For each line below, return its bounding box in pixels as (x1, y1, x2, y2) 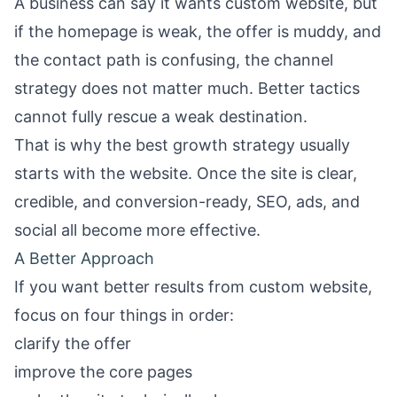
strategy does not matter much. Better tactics (14, 79, 360, 97)
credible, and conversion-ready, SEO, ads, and (14, 192, 360, 211)
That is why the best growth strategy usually (14, 136, 350, 154)
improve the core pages (14, 362, 192, 381)
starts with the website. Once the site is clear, (14, 164, 357, 183)
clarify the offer (14, 334, 131, 353)
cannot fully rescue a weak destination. (14, 107, 307, 126)
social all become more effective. (14, 221, 261, 239)
